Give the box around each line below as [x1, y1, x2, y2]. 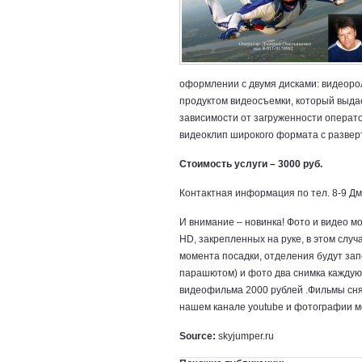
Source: [179, 330, 216, 342]
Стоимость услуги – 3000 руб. [179, 158, 322, 170]
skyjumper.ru [216, 330, 274, 342]
